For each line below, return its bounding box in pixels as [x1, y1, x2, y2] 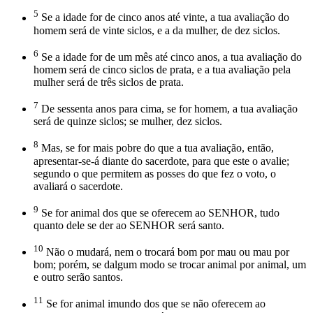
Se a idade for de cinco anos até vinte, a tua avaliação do [38, 11, 289, 24]
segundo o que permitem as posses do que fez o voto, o [34, 167, 276, 180]
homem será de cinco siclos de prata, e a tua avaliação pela [34, 63, 291, 75]
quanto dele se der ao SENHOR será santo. [34, 219, 224, 231]
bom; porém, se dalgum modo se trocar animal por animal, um [34, 259, 306, 271]
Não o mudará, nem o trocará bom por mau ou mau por [43, 246, 289, 259]
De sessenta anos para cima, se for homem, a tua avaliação [38, 103, 298, 115]
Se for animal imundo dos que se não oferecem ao [43, 298, 265, 310]
